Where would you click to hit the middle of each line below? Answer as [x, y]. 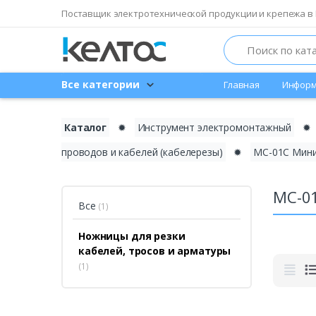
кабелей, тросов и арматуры [155, 250]
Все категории [101, 85]
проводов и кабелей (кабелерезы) [142, 152]
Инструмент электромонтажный [214, 127]
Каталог [85, 127]
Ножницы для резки [132, 236]
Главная [242, 85]
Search [238, 42]
